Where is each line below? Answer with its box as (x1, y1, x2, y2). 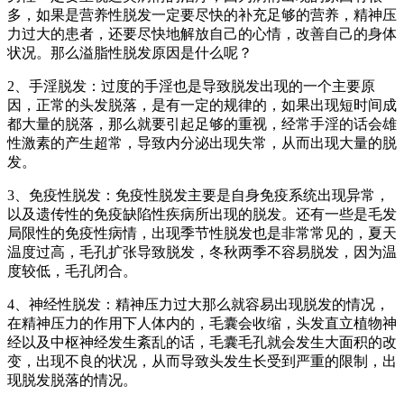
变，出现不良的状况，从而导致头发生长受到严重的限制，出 (7, 353, 397, 369)
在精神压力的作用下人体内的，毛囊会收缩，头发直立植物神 (7, 315, 397, 331)
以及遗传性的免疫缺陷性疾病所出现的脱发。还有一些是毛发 (7, 206, 397, 222)
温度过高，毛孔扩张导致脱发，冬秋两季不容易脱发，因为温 (7, 243, 397, 260)
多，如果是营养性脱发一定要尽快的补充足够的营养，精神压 (7, 6, 397, 23)
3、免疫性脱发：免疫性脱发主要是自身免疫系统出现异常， (7, 187, 390, 203)
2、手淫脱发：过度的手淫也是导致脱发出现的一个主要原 (7, 78, 375, 94)
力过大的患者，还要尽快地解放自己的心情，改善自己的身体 (7, 25, 397, 41)
